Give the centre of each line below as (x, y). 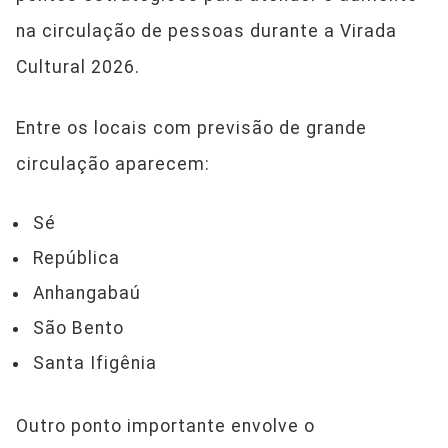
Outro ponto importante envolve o (165, 425)
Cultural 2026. (78, 67)
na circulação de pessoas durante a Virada (206, 31)
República (76, 258)
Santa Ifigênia (95, 363)
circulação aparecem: (113, 164)
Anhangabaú (87, 293)
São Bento (78, 328)
